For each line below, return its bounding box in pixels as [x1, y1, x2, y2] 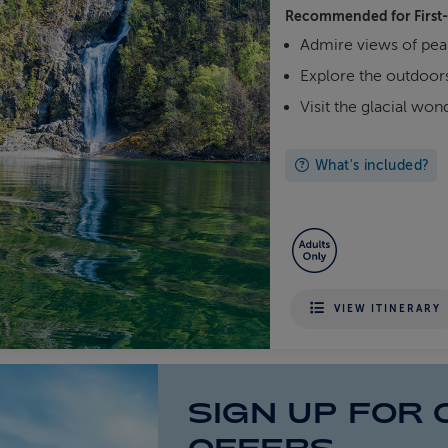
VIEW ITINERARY [334, 303, 442, 315]
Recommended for [285, 7, 415, 24]
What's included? [310, 157, 430, 173]
